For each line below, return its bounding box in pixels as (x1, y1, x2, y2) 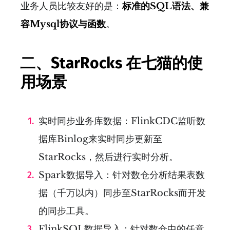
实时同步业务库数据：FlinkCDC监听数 (39, 115, 205, 127)
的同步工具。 (39, 205, 94, 217)
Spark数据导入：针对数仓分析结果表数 (39, 169, 205, 181)
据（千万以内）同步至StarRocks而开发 (39, 187, 206, 199)
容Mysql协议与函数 (21, 18, 106, 30)
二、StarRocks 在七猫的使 (20, 53, 203, 72)
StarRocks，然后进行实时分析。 (39, 151, 178, 163)
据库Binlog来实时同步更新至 (39, 133, 162, 145)
